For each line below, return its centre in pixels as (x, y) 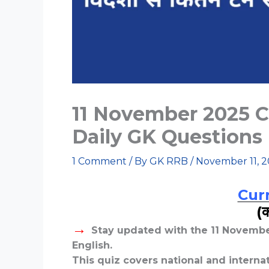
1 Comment (99, 162)
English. (92, 246)
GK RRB (170, 162)
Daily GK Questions (167, 137)
